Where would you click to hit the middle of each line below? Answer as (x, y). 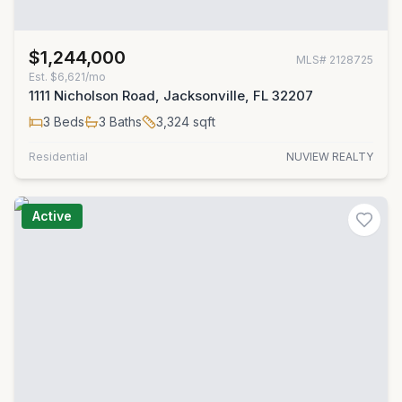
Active (52, 216)
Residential (58, 157)
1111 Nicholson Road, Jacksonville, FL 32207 (171, 96)
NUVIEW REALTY (330, 157)
